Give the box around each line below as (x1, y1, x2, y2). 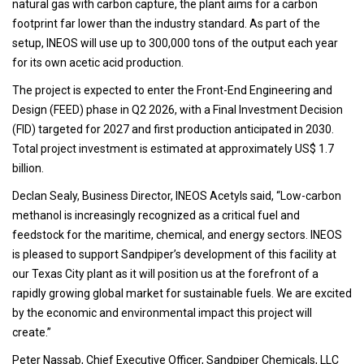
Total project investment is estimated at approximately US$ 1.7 (12, 141, 334, 155)
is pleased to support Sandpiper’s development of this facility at (12, 247, 336, 261)
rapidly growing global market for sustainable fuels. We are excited (12, 286, 352, 300)
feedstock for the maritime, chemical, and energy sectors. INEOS (12, 227, 342, 241)
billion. (12, 161, 46, 175)
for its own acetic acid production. (12, 55, 186, 69)
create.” (12, 325, 58, 339)
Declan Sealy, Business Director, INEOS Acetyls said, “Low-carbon (12, 188, 341, 202)
